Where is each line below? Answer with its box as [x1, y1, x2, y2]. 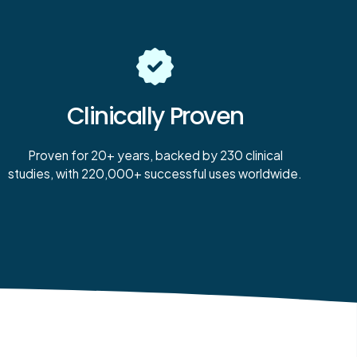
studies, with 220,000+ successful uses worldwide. [8, 166, 303, 182]
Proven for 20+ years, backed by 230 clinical [27, 147, 283, 163]
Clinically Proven [66, 99, 244, 132]
